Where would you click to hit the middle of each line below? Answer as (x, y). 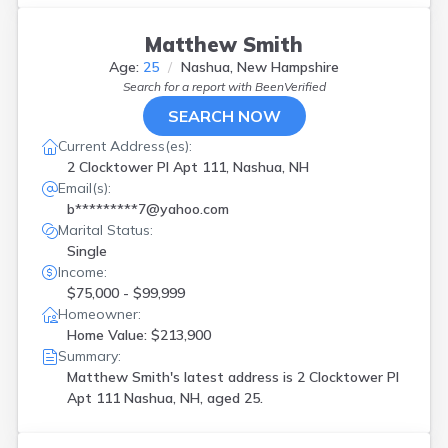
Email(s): (84, 188)
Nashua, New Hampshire (260, 67)
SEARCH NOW (224, 116)
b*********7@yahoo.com (148, 209)
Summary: (89, 356)
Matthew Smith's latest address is (182, 377)
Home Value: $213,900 (139, 335)
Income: (82, 272)
